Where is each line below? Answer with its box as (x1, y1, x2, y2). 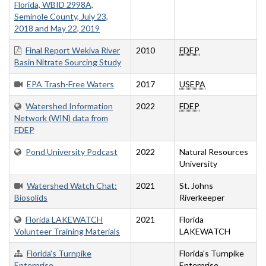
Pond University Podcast (26, 147, 118, 157)
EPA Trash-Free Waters (27, 79, 114, 90)
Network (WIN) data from (14, 113, 108, 123)
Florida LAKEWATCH (26, 214, 103, 225)
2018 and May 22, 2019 (14, 23, 100, 34)
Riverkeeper (179, 192, 224, 203)
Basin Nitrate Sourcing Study (14, 57, 121, 68)
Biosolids (14, 192, 47, 203)
